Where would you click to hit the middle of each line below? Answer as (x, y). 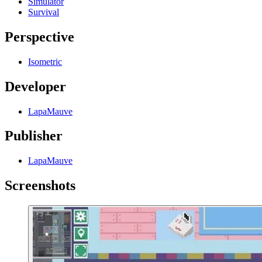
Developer (35, 86)
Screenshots (40, 186)
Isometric (45, 61)
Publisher (34, 136)
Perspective (39, 37)
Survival (44, 12)
